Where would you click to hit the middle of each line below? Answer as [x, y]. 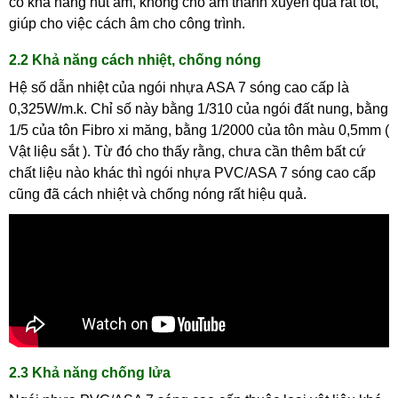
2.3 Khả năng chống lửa [90, 372]
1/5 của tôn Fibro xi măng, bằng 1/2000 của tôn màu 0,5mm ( [199, 130]
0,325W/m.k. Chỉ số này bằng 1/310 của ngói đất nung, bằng [199, 108]
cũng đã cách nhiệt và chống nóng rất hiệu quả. [158, 194]
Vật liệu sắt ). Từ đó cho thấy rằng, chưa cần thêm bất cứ [187, 151]
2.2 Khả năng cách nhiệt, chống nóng [135, 60]
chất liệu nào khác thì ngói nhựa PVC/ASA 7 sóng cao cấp [192, 172]
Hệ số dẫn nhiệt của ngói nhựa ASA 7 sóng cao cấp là [179, 87]
